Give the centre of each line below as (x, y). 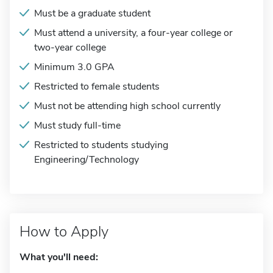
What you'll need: (59, 257)
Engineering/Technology (87, 160)
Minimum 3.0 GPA (74, 67)
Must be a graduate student (92, 13)
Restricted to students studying (101, 145)
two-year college (70, 48)
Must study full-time (77, 126)
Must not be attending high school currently (127, 106)
